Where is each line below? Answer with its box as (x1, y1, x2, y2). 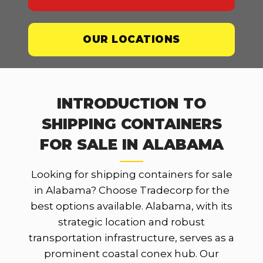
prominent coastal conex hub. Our (44, 247, 219, 259)
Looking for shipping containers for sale (31, 168, 232, 180)
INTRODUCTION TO (57, 94, 206, 112)
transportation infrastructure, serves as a (29, 231, 234, 244)
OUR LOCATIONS (83, 33, 180, 45)
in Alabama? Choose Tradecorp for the (33, 184, 230, 196)
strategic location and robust (58, 215, 205, 228)
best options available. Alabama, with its (31, 200, 232, 212)
